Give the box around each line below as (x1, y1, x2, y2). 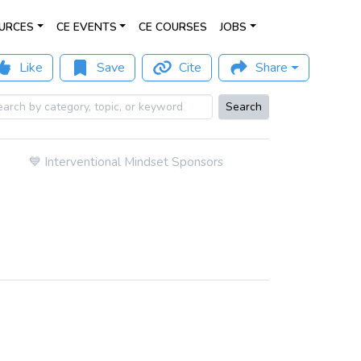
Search (226, 99, 262, 114)
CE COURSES (139, 19, 208, 35)
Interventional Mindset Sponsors (44, 153, 223, 170)
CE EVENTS (56, 19, 117, 35)
